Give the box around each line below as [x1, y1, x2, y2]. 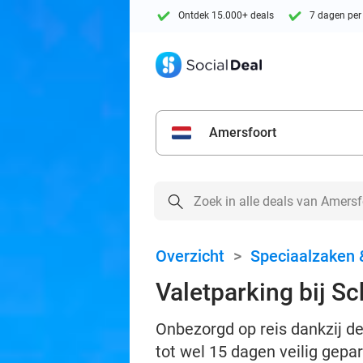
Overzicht [156, 246, 224, 266]
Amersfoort [209, 125, 276, 140]
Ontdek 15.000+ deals [178, 10, 274, 22]
